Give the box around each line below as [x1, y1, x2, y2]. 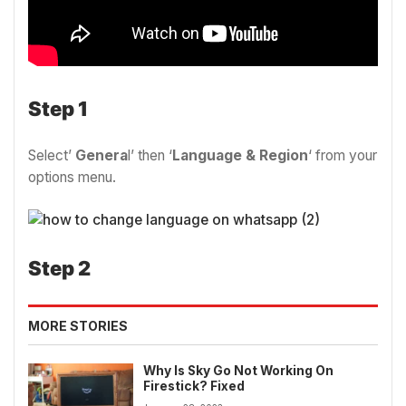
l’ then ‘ [128, 147, 172, 165]
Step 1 [28, 97, 88, 121]
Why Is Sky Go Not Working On [143, 362, 334, 378]
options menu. [28, 169, 116, 187]
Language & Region [172, 147, 308, 165]
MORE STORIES [28, 317, 128, 333]
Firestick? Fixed [143, 378, 246, 393]
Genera [75, 147, 128, 165]
